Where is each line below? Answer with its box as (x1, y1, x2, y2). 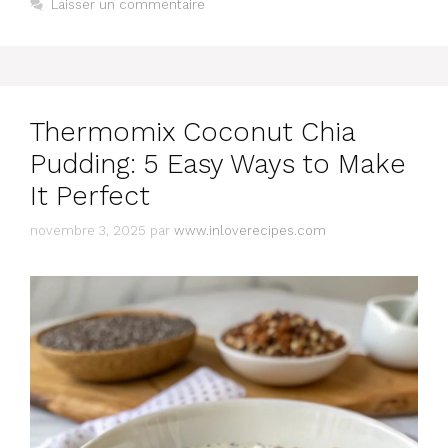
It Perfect (30, 180, 150, 213)
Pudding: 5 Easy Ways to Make (30, 148, 406, 181)
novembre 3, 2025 (30, 222, 146, 238)
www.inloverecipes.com (174, 222, 326, 238)
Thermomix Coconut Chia (30, 116, 355, 149)
